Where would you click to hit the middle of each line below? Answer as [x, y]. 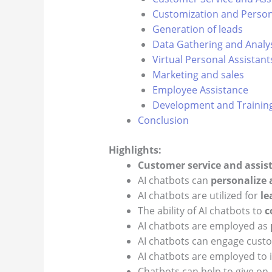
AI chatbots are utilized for [199, 196]
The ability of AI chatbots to [201, 211]
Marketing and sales [198, 75]
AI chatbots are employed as [204, 226]
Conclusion [163, 121]
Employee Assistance [200, 90]
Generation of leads [197, 29]
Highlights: [135, 150]
